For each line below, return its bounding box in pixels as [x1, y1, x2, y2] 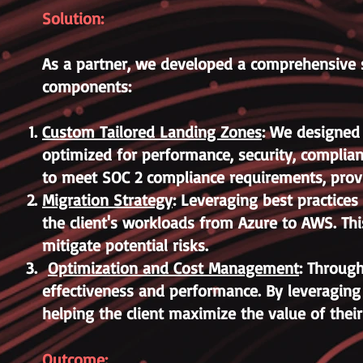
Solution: [42, 8, 104, 28]
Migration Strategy [42, 190, 173, 210]
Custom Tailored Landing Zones [42, 122, 262, 142]
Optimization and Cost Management [48, 258, 299, 278]
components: [42, 76, 131, 96]
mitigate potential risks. [42, 235, 208, 255]
